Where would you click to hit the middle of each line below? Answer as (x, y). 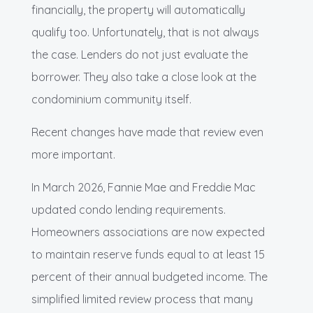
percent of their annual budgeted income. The (150, 276)
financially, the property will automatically (138, 9)
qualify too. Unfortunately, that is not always (145, 32)
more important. (73, 154)
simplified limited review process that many (142, 299)
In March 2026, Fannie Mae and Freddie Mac (144, 187)
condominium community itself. (111, 99)
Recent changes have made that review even (147, 132)
